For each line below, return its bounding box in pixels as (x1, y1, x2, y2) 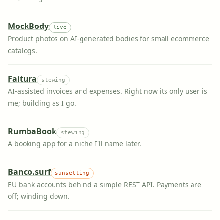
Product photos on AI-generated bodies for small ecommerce (8, 34, 209, 43)
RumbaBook (8, 126, 56, 137)
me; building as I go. (8, 98, 76, 108)
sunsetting (55, 170, 89, 176)
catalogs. (8, 46, 37, 55)
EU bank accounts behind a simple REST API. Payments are (8, 180, 201, 189)
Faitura (8, 73, 37, 84)
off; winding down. (8, 192, 70, 201)
